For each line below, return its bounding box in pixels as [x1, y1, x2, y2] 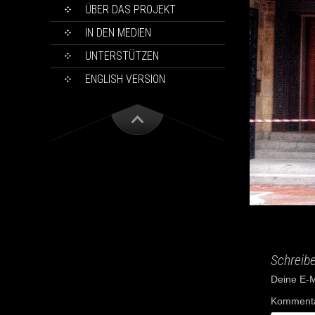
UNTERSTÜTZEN [84, 49, 159, 63]
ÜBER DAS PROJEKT [84, 3, 176, 17]
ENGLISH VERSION [84, 72, 165, 86]
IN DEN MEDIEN [84, 26, 151, 40]
